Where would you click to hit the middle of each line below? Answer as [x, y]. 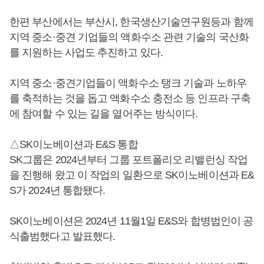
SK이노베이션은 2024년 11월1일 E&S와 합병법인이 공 [131, 221]
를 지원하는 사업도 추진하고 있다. [86, 52]
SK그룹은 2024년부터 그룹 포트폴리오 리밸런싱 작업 [129, 159]
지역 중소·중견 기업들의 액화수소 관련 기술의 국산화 [129, 37]
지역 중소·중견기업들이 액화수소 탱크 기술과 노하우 [128, 83]
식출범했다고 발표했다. [62, 236]
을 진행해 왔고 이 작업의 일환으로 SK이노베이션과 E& [132, 175]
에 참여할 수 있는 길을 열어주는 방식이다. [104, 113]
